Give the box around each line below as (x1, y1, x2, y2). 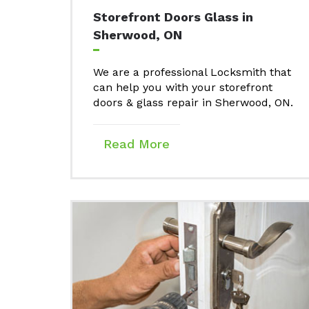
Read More (103, 137, 170, 152)
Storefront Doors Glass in (93, 10, 253, 25)
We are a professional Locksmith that (93, 66, 291, 79)
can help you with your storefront (93, 81, 272, 94)
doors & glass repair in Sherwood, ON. (93, 96, 293, 110)
